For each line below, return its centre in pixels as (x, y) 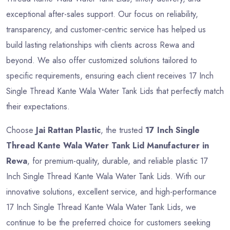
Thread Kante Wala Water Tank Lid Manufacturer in (108, 146)
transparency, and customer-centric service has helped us (106, 30)
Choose (21, 130)
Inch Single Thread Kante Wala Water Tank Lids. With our (106, 177)
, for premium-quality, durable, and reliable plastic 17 (118, 161)
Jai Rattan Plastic (68, 130)
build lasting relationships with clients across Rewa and (100, 45)
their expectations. (38, 107)
